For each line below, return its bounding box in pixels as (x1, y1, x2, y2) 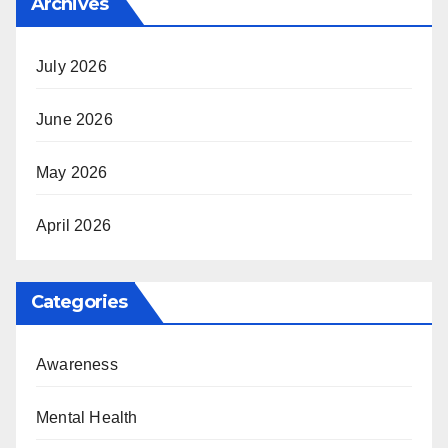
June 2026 (36, 111, 113, 129)
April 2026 (36, 217, 111, 235)
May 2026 (36, 164, 108, 182)
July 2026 (36, 58, 107, 76)
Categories (31, 290, 127, 313)
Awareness (36, 355, 118, 373)
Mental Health (36, 408, 138, 426)
